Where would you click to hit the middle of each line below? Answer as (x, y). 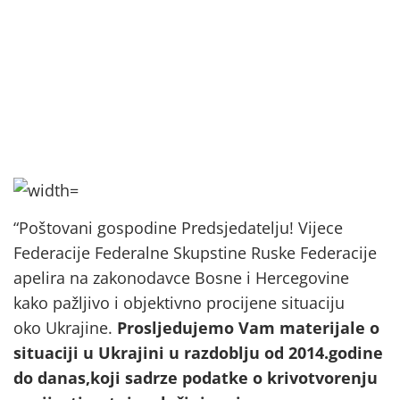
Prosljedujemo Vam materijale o (248, 328)
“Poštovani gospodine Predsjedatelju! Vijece (178, 228)
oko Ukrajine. (65, 328)
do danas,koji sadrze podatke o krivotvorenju (196, 378)
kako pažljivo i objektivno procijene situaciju (179, 303)
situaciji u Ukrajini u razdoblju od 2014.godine (198, 353)
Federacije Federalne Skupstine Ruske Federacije (195, 253)
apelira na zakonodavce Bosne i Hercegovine (181, 278)
